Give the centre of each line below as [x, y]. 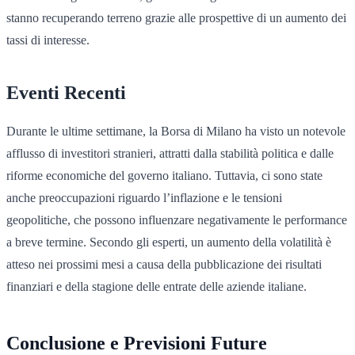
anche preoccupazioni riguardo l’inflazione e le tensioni [144, 197]
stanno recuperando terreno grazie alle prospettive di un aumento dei [176, 17]
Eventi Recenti [66, 92]
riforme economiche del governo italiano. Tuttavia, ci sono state [164, 175]
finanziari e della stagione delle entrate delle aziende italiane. [157, 286]
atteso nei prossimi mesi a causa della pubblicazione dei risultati [164, 264]
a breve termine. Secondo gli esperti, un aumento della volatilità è [169, 242]
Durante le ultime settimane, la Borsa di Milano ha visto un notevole [176, 131]
